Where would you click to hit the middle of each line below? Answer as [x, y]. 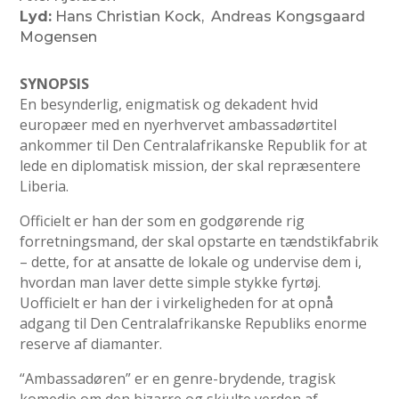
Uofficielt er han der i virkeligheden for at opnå [177, 303]
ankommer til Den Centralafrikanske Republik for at [194, 145]
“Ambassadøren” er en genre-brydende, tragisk [178, 379]
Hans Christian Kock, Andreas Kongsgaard [209, 16]
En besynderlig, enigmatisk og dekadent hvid [169, 104]
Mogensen [59, 37]
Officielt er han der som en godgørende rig [163, 221]
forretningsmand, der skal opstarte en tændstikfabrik [199, 241]
